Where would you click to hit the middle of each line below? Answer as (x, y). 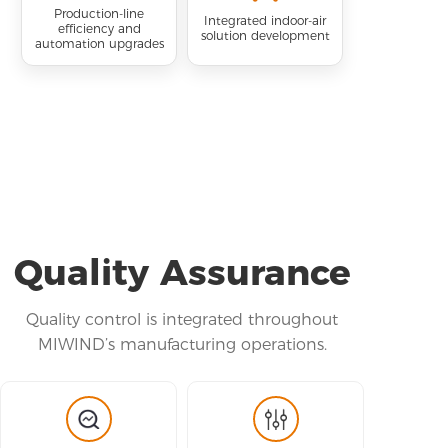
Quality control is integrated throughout (182, 319)
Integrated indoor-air (265, 21)
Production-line (99, 13)
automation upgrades (99, 43)
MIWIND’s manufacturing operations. (182, 344)
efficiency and (99, 28)
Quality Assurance (182, 271)
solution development (265, 36)
